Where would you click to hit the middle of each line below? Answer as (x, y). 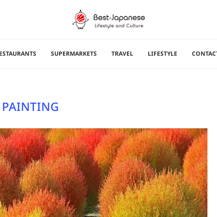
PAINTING (31, 106)
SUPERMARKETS (74, 53)
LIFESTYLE (163, 53)
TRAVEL (122, 53)
